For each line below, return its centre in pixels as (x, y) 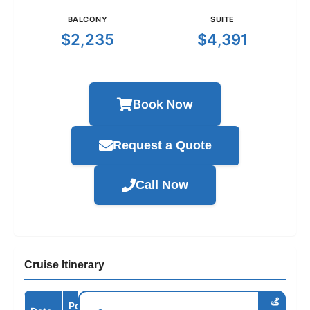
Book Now (163, 104)
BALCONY (88, 20)
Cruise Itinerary (64, 265)
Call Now (162, 185)
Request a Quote (162, 146)
